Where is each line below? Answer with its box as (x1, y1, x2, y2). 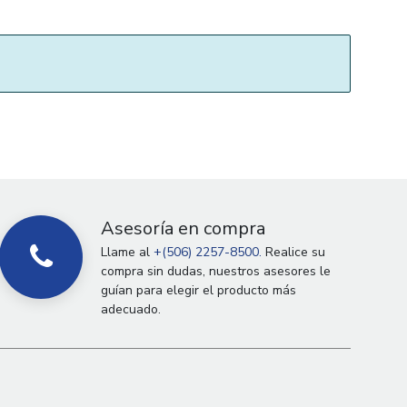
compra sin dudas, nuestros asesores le (101, 263, 332, 281)
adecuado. (101, 301, 162, 319)
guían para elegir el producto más (101, 282, 297, 300)
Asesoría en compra (101, 216, 266, 242)
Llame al (101, 243, 154, 262)
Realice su (262, 243, 326, 262)
